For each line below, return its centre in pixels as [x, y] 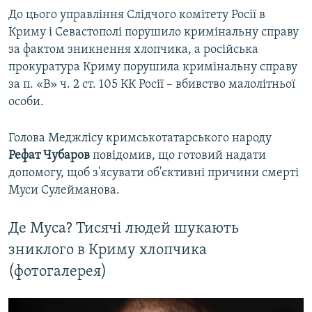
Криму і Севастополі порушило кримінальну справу [154, 32]
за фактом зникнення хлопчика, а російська [133, 49]
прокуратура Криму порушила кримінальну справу [153, 67]
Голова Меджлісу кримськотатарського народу [140, 138]
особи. [26, 102]
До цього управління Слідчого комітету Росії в [137, 15]
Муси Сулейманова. [64, 190]
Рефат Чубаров [49, 155]
